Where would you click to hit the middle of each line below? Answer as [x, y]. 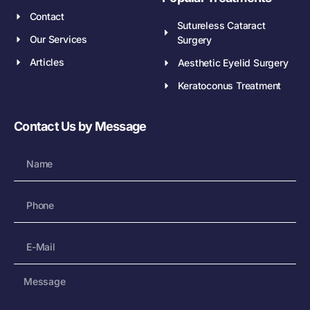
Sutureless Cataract [221, 26]
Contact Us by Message [80, 127]
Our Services [58, 39]
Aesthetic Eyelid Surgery [233, 63]
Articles [47, 62]
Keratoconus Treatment [229, 86]
